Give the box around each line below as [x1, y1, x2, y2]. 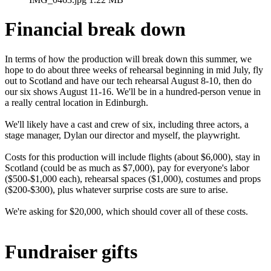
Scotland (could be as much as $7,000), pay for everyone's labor [5, 162, 249, 173]
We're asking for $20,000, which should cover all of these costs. [5, 206, 250, 217]
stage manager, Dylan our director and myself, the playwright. [5, 129, 243, 140]
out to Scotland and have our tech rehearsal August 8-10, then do [5, 75, 252, 86]
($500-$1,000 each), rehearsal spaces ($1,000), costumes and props [5, 173, 261, 184]
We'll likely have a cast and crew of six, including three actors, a [5, 119, 249, 129]
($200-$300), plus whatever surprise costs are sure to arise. [5, 184, 230, 195]
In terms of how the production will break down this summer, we [5, 53, 252, 64]
